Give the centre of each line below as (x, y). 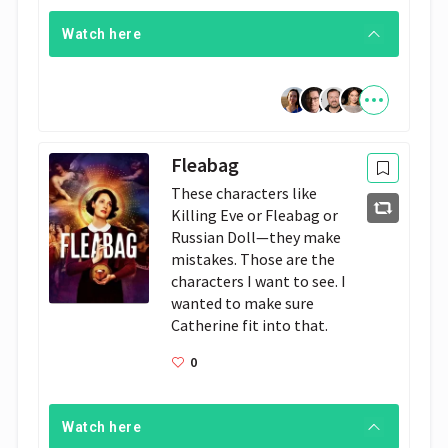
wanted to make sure (243, 303)
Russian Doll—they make (256, 237)
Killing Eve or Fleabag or (255, 215)
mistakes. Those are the (253, 259)
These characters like (244, 193)
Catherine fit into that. (250, 325)
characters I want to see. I (259, 281)
